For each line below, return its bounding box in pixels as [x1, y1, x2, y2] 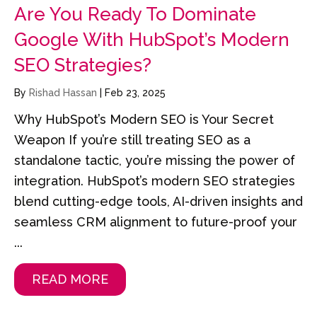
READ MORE [32, 272, 108, 287]
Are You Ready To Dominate [14, 4, 256, 25]
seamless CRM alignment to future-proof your [14, 214, 297, 230]
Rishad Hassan [29, 87, 100, 99]
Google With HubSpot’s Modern [14, 29, 289, 51]
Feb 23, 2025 [105, 87, 166, 99]
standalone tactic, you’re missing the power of [14, 153, 295, 168]
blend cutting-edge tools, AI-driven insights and [14, 194, 303, 209]
